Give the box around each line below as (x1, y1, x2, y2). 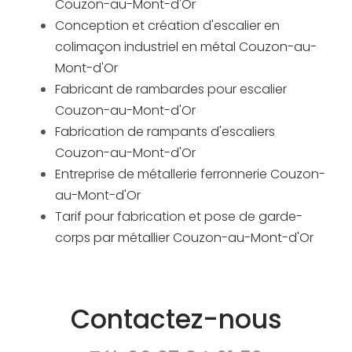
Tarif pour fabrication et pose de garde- (55, 207, 302, 226)
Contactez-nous (70, 301, 282, 339)
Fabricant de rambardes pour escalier (55, 80, 287, 99)
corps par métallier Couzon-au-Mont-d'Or (55, 229, 313, 247)
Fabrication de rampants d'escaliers (55, 123, 275, 141)
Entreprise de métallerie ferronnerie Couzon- (55, 165, 325, 184)
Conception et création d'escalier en (55, 16, 280, 35)
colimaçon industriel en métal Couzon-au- (55, 38, 317, 57)
